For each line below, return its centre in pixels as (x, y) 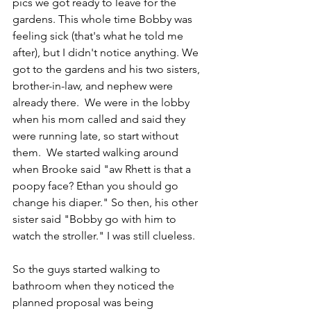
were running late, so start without (97, 136)
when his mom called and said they (100, 119)
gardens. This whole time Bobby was (104, 19)
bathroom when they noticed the (95, 286)
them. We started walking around (97, 153)
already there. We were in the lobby (102, 103)
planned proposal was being (84, 303)
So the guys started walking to (88, 269)
